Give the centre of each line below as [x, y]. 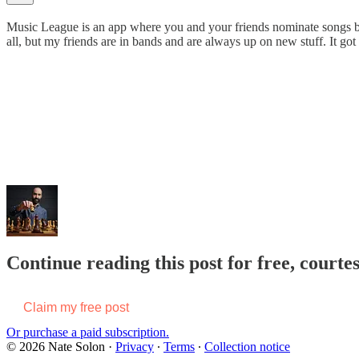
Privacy [135, 346]
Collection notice [247, 346]
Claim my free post [76, 307]
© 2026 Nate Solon [56, 346]
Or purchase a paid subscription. [88, 332]
